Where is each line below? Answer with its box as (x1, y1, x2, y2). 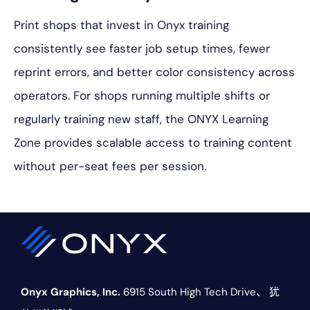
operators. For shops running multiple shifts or (14, 88, 270, 104)
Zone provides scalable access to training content (14, 135, 292, 151)
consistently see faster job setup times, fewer (14, 41, 270, 57)
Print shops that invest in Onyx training (14, 17, 229, 33)
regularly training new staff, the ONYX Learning (14, 111, 268, 127)
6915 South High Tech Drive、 (120, 285, 266, 300)
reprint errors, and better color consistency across (14, 64, 295, 80)
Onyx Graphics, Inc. (21, 285, 120, 300)
